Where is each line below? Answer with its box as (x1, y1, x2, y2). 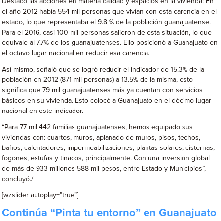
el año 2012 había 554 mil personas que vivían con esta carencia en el (2, 8, 217, 15)
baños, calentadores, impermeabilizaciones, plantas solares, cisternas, (2, 145, 215, 151)
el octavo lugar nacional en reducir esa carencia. (2, 50, 150, 57)
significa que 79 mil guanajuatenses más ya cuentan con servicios (2, 87, 203, 94)
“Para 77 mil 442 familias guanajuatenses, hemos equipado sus (2, 124, 193, 131)
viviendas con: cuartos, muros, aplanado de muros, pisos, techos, (2, 134, 201, 141)
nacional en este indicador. (2, 108, 84, 114)
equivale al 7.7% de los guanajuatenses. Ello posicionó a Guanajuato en (2, 39, 218, 46)
